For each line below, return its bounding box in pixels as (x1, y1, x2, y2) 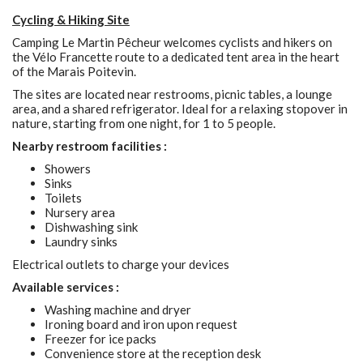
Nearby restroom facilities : (12, 139, 167, 153)
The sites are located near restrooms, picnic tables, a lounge (12, 87, 332, 101)
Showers (45, 161, 91, 176)
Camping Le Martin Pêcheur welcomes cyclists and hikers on (12, 35, 332, 49)
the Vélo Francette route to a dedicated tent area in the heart (12, 49, 340, 64)
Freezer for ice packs (45, 331, 156, 346)
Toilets (45, 190, 82, 205)
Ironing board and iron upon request (45, 317, 237, 331)
